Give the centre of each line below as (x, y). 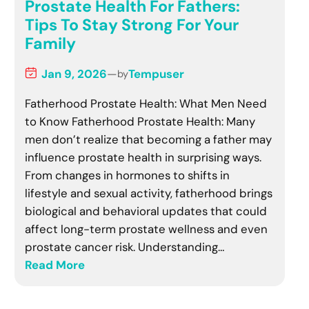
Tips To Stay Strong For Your (132, 24)
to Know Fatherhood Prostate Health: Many (140, 121)
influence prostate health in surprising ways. (143, 157)
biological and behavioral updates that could (146, 211)
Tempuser (157, 73)
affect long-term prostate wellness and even (147, 229)
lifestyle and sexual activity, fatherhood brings (149, 193)
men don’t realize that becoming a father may (149, 139)
